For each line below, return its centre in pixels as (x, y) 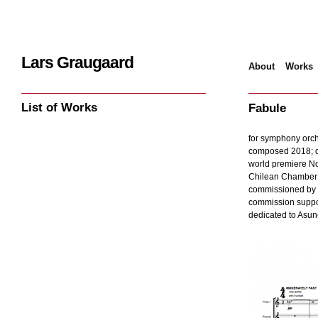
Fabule (267, 108)
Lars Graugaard (77, 62)
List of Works (59, 107)
